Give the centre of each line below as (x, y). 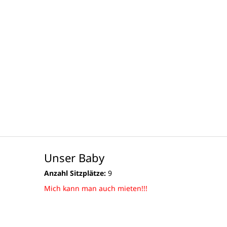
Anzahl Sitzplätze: (75, 173)
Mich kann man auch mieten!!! (96, 188)
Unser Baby (74, 158)
